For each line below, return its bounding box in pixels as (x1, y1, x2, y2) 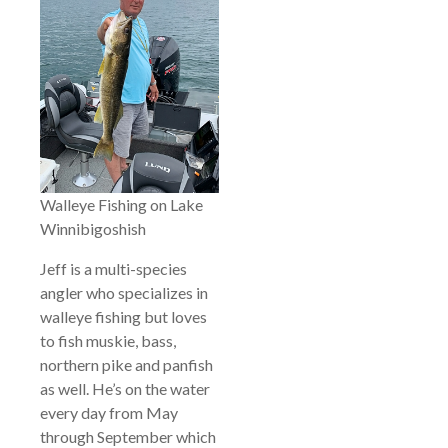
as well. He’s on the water (40, 378, 210, 398)
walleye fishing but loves (40, 306, 207, 326)
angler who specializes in (40, 282, 208, 302)
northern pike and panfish (40, 354, 213, 374)
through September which (40, 426, 216, 446)
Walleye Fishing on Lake (40, 194, 204, 214)
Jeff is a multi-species (40, 258, 187, 278)
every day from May (40, 402, 178, 422)
